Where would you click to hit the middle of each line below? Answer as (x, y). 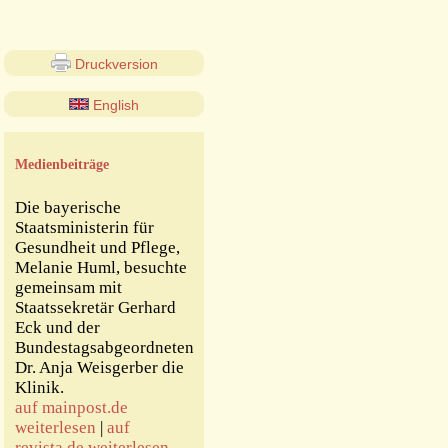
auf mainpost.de (71, 407)
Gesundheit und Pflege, (97, 247)
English (114, 105)
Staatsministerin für (84, 227)
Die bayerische (68, 207)
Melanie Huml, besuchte (101, 267)
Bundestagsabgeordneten (104, 347)
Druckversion (114, 64)
